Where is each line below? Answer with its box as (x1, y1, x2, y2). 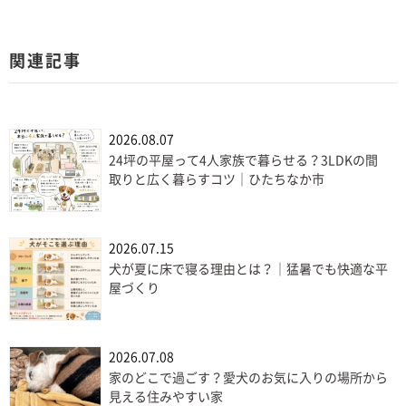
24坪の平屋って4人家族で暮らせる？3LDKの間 (109, 154, 378, 167)
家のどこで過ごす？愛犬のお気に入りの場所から (109, 372, 388, 384)
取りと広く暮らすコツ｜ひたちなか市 (109, 173, 324, 186)
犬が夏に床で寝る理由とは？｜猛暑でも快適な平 (109, 263, 388, 275)
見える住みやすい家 (109, 391, 223, 403)
